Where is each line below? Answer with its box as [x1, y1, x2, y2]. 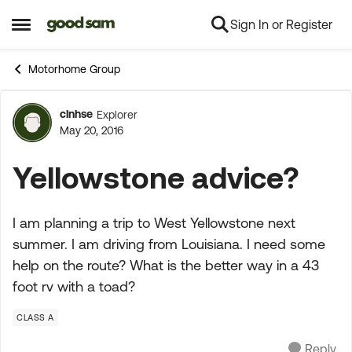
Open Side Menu [11, 22, 117, 38]
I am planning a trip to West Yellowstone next [13, 214, 295, 231]
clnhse [60, 108, 93, 120]
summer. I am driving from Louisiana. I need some [13, 236, 325, 252]
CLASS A [16, 313, 54, 322]
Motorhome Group [28, 63, 120, 75]
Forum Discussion [2, 111, 298, 152]
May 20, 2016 [60, 124, 123, 137]
